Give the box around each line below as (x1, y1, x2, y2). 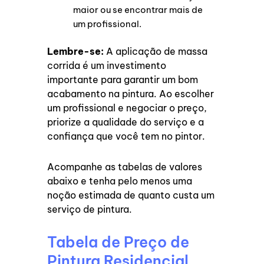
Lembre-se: (47, 45, 104, 58)
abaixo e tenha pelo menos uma (47, 175, 193, 187)
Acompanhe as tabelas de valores (47, 161, 203, 173)
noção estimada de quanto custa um (47, 189, 215, 202)
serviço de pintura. (47, 203, 133, 216)
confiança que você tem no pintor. (47, 130, 206, 143)
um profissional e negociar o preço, (47, 102, 207, 114)
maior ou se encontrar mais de (73, 4, 203, 16)
